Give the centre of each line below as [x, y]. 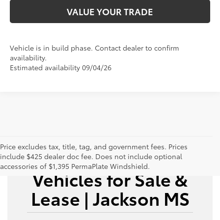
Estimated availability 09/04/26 [61, 68]
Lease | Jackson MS [110, 198]
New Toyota [110, 160]
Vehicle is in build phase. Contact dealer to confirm [95, 48]
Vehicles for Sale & [110, 179]
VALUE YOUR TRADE [110, 12]
